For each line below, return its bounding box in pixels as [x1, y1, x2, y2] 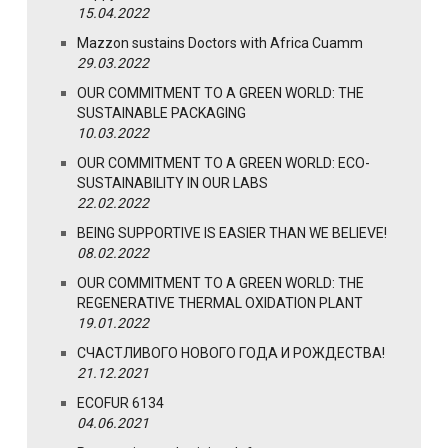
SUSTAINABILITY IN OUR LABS [77, 175, 268, 192]
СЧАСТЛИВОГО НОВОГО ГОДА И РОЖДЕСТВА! [77, 345, 385, 362]
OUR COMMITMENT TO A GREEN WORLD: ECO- [77, 155, 370, 172]
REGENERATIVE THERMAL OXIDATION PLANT [77, 295, 363, 312]
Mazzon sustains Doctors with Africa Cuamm [77, 35, 363, 52]
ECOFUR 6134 [77, 395, 164, 412]
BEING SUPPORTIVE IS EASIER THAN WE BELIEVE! [77, 225, 387, 242]
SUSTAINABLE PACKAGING [77, 105, 246, 122]
